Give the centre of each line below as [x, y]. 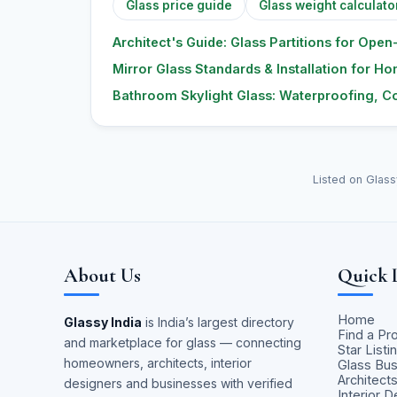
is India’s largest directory [220, 322]
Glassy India [103, 322]
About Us [102, 276]
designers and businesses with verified [178, 383]
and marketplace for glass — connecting [183, 343]
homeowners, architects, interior [158, 363]
